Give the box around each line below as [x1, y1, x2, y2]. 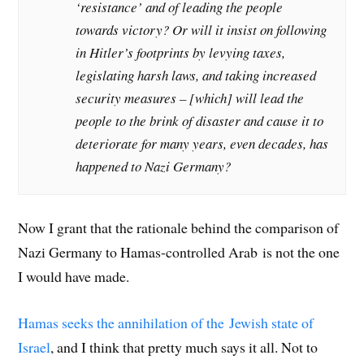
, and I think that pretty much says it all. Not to [50, 337, 318, 357]
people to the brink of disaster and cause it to [76, 110, 324, 130]
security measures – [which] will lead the [76, 88, 305, 107]
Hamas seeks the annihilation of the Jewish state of [18, 313, 314, 333]
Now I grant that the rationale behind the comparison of [18, 218, 340, 238]
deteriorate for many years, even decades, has [76, 133, 329, 153]
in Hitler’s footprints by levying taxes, [76, 42, 286, 62]
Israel [18, 337, 51, 357]
